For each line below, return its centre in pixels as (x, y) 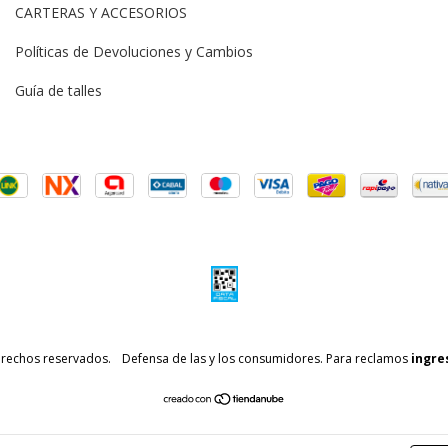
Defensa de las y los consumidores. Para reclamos (265, 359)
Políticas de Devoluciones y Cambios (134, 52)
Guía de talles (58, 91)
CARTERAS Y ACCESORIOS (101, 13)
